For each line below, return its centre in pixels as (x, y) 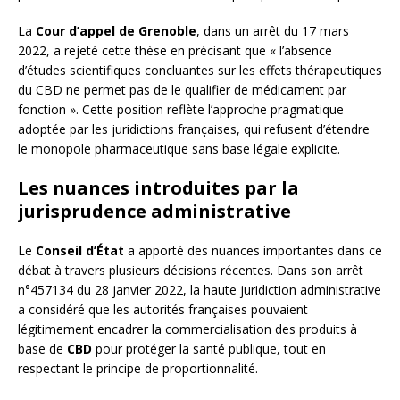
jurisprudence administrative (154, 212)
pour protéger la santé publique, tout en (209, 349)
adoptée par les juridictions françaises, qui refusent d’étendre (194, 129)
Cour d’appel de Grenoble (116, 31)
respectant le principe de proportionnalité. (138, 369)
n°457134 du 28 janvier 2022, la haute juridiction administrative (200, 290)
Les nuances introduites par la (158, 188)
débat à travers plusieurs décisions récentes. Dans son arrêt (191, 271)
